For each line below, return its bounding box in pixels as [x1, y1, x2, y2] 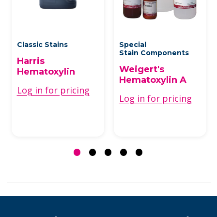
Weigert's [119, 63, 164, 75]
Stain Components [119, 48, 191, 57]
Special [119, 40, 146, 49]
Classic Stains [16, 40, 70, 49]
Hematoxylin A [119, 74, 186, 85]
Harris [16, 55, 45, 66]
